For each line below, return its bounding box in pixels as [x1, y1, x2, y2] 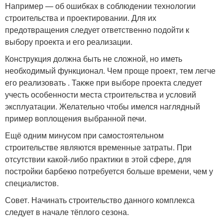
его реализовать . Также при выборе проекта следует [5, 77, 202, 89]
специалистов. [5, 177, 59, 189]
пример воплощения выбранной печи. [5, 112, 146, 124]
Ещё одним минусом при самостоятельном [5, 129, 164, 141]
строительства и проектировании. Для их [5, 12, 156, 24]
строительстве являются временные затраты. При [5, 141, 192, 153]
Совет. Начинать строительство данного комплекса [5, 194, 195, 206]
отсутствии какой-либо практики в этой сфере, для [5, 153, 191, 165]
